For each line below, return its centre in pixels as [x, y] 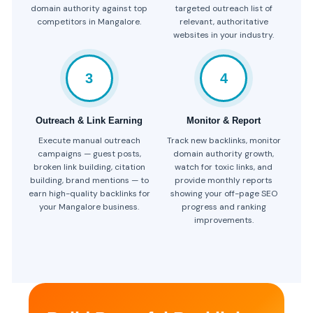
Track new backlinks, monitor [224, 140]
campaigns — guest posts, [89, 153]
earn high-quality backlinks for [89, 193]
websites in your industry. [224, 35]
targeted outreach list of [224, 8]
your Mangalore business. [89, 206]
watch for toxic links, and [224, 167]
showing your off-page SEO [224, 193]
